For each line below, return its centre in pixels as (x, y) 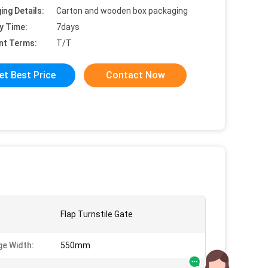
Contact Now (135, 75)
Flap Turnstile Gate (97, 214)
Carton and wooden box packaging (122, 11)
